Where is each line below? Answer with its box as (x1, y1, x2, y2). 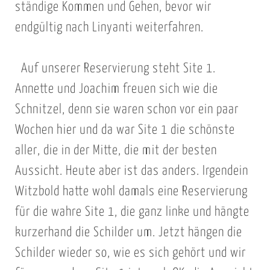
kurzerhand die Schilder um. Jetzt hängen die (14, 226, 242, 240)
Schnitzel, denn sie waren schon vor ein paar (14, 103, 239, 117)
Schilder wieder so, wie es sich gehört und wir (14, 246, 246, 260)
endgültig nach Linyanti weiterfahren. (14, 20, 204, 34)
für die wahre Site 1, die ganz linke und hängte (14, 206, 250, 219)
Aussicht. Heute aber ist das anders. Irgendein (14, 165, 248, 178)
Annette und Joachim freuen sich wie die (14, 83, 218, 96)
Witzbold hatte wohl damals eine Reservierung (14, 185, 248, 199)
